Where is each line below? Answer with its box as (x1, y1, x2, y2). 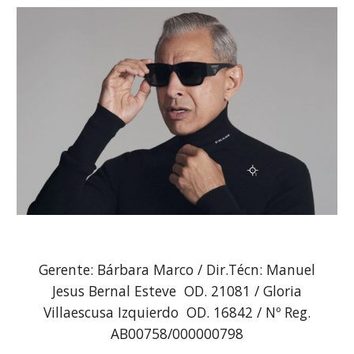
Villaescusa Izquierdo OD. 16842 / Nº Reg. (43, 303, 311, 322)
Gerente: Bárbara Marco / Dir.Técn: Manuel (39, 260, 315, 279)
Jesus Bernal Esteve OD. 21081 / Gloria (52, 281, 302, 300)
